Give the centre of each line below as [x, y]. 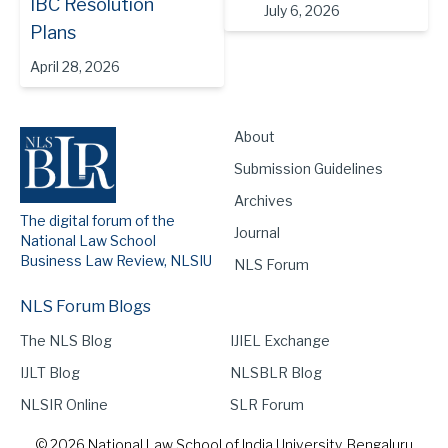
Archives [263, 200]
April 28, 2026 [75, 66]
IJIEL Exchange [280, 340]
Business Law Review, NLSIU [116, 260]
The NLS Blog [66, 340]
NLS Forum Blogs [85, 306]
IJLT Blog [50, 372]
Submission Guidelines [308, 168]
